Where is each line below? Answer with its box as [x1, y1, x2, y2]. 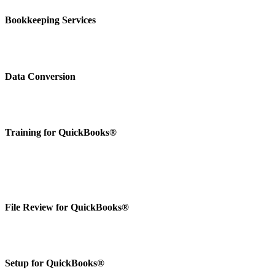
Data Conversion [5, 71, 76, 82]
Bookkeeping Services [5, 15, 96, 26]
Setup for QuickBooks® [5, 258, 104, 269]
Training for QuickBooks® [5, 127, 117, 138]
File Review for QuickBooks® [5, 201, 129, 212]
